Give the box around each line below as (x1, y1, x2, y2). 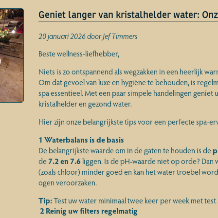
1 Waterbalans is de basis (38, 134, 124, 145)
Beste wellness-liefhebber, (38, 48, 119, 58)
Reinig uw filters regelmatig (45, 205, 138, 216)
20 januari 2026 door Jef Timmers (38, 31, 137, 41)
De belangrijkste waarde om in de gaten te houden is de (38, 145, 213, 155)
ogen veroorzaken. (38, 177, 97, 187)
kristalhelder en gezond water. (38, 98, 132, 109)
